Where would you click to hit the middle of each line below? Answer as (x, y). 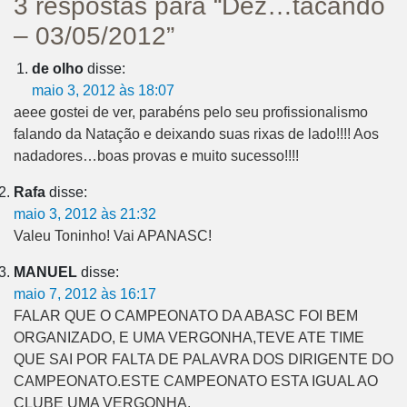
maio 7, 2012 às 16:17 (85, 294)
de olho (58, 69)
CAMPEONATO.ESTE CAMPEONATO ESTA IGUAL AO (196, 382)
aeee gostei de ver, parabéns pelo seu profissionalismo (191, 113)
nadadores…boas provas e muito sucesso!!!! (156, 156)
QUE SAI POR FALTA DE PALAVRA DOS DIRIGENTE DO (203, 360)
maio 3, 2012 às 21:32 (85, 214)
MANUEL (45, 273)
